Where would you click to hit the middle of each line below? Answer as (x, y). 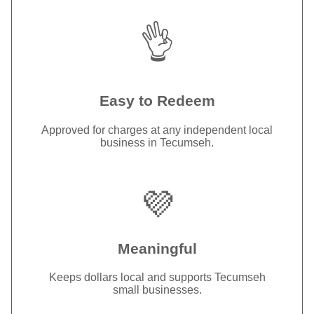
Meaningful (157, 248)
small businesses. (157, 290)
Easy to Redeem (157, 101)
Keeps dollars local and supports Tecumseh (157, 278)
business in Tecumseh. (157, 143)
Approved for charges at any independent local (157, 130)
